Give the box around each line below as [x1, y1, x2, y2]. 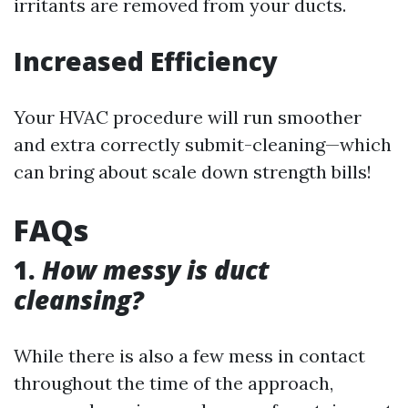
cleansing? [14, 282, 144, 317]
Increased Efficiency [14, 44, 278, 78]
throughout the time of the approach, [14, 372, 333, 394]
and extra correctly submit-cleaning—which [14, 133, 392, 156]
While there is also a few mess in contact [14, 344, 365, 367]
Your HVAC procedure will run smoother [14, 106, 362, 128]
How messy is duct [42, 252, 270, 287]
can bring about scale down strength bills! [14, 160, 372, 183]
